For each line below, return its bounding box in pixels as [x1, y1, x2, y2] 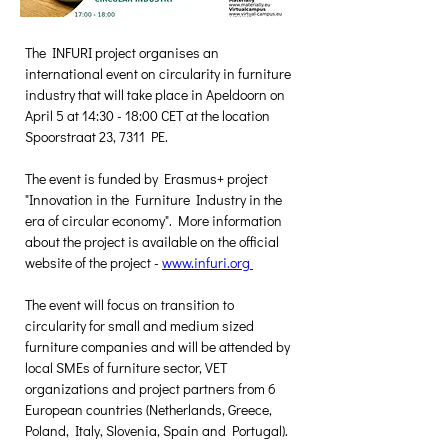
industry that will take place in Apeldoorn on [25, 85, 288, 104]
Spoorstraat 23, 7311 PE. [25, 127, 171, 146]
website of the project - [25, 253, 162, 272]
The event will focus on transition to [25, 295, 237, 314]
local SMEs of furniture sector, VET [25, 358, 230, 377]
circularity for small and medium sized [25, 316, 257, 335]
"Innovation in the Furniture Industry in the [25, 190, 285, 209]
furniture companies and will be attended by [25, 337, 293, 356]
